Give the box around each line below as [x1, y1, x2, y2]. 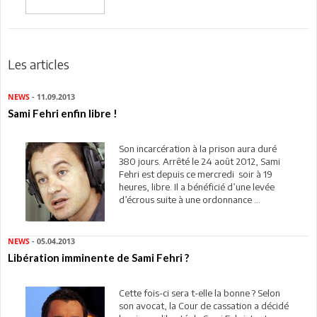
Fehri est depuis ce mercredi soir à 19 [118, 168, 272, 180]
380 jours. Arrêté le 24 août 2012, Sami [118, 155, 280, 167]
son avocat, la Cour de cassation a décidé [118, 299, 289, 311]
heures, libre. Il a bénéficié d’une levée [118, 180, 275, 192]
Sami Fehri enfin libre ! [8, 106, 117, 120]
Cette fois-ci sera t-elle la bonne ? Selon [118, 287, 280, 299]
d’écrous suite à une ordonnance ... [118, 193, 260, 205]
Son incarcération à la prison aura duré [118, 142, 277, 154]
